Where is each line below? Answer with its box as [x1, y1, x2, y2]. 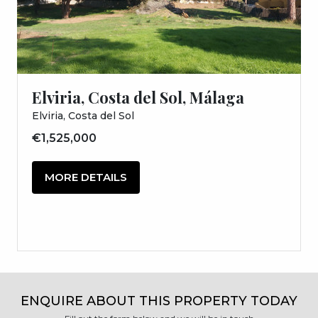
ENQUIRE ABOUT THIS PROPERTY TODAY [21, 292, 297, 309]
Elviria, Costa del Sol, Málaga [32, 86, 244, 108]
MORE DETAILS [39, 170, 133, 184]
